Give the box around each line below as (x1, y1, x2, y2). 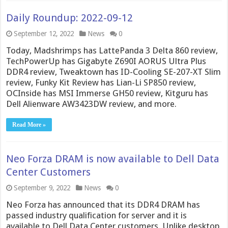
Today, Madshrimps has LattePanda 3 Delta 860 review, (6, 45, 218, 55)
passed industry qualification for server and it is (6, 210, 187, 220)
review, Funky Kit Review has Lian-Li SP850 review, (6, 77, 196, 88)
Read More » (12, 121, 46, 128)
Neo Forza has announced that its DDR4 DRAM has (6, 199, 201, 210)
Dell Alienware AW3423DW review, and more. (6, 99, 177, 109)
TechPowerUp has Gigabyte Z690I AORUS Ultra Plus (6, 56, 207, 66)
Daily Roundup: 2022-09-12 (6, 12, 133, 24)
